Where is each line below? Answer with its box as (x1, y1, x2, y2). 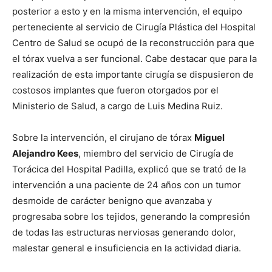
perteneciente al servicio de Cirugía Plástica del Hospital (12, 21, 256, 33)
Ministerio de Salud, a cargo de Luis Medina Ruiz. (12, 100, 223, 112)
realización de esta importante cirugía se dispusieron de (12, 69, 254, 80)
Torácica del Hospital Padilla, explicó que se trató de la (12, 163, 246, 175)
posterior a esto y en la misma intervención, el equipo (12, 5, 242, 17)
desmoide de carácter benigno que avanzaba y (12, 195, 212, 206)
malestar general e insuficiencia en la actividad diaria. (12, 242, 241, 254)
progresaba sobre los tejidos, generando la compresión (12, 211, 250, 222)
